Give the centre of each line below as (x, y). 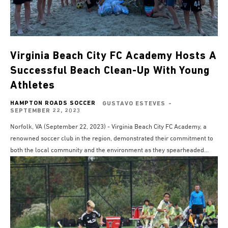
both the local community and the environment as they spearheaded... (109, 151)
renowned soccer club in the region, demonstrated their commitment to (112, 139)
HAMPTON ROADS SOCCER (53, 104)
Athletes (33, 86)
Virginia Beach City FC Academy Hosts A (113, 56)
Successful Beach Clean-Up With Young (110, 71)
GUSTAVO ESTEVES (134, 104)
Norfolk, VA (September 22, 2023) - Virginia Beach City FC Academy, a (108, 127)
